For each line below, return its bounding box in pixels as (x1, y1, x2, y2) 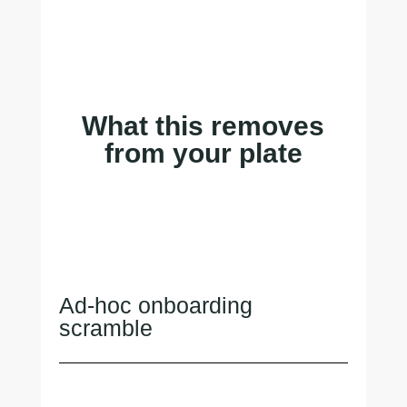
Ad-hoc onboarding (58, 292, 253, 318)
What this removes (82, 110, 325, 141)
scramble (58, 314, 153, 341)
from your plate (104, 137, 303, 168)
